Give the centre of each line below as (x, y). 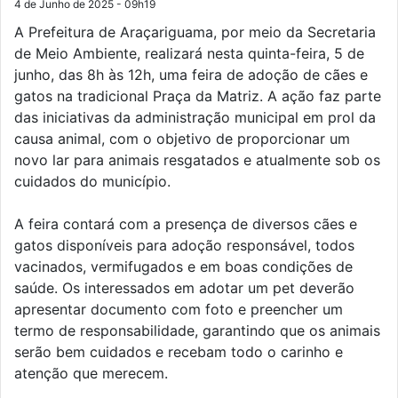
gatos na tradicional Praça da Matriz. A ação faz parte (198, 96)
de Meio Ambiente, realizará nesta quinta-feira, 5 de (189, 53)
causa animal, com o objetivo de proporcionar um (182, 138)
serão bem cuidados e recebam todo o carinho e (179, 351)
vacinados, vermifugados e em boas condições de (183, 266)
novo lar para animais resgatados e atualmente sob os (197, 159)
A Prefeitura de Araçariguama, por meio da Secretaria (195, 32)
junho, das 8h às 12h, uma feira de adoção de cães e (191, 74)
